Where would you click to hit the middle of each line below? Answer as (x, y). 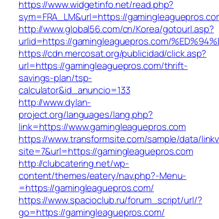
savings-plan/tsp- (55, 78)
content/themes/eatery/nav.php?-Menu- (103, 176)
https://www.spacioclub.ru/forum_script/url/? (110, 200)
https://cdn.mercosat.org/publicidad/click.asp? (113, 54)
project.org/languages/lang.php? (86, 115)
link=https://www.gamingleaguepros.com (102, 127)
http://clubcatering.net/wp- (74, 164)
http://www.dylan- (55, 102)
